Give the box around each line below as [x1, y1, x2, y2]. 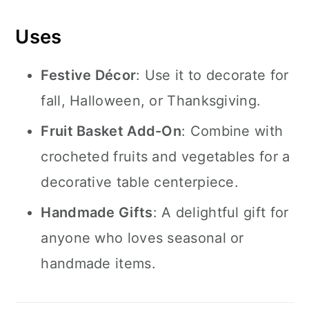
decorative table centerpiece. [41, 174, 239, 190]
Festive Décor [41, 67, 137, 83]
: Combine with [181, 123, 283, 139]
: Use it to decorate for [136, 67, 289, 83]
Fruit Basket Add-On [41, 123, 182, 139]
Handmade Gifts [41, 204, 153, 221]
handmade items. [41, 255, 156, 272]
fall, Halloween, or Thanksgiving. [41, 92, 261, 109]
